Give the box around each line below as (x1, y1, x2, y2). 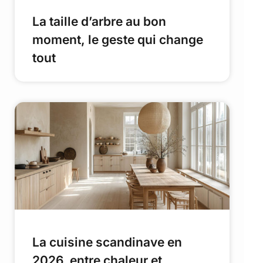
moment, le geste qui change (32, 32, 203, 48)
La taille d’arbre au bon (32, 14, 166, 29)
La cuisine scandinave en (32, 235, 182, 250)
